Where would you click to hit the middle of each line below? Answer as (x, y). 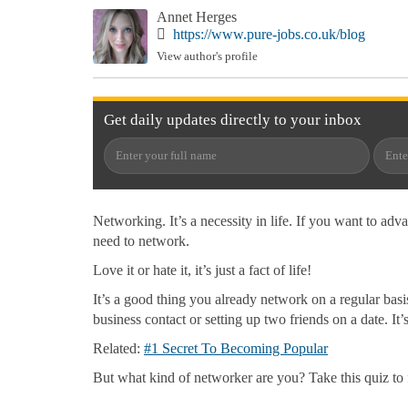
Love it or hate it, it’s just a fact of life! (202, 270)
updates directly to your (244, 119)
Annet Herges (197, 16)
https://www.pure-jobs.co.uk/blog (269, 34)
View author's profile (207, 56)
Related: (118, 348)
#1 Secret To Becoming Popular (236, 348)
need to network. (141, 240)
